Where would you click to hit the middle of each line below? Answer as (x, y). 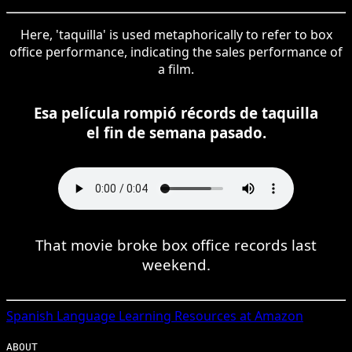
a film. (176, 69)
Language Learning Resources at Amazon (178, 315)
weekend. (176, 264)
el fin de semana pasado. (176, 132)
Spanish (30, 315)
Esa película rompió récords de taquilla (176, 112)
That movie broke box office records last (176, 244)
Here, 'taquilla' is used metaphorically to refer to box (176, 34)
